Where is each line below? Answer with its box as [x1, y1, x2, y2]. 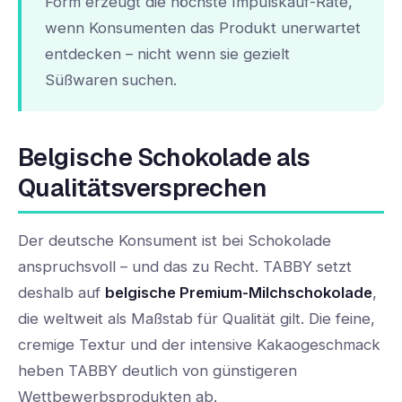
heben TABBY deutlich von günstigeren [18, 362, 297, 380]
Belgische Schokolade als [18, 142, 310, 174]
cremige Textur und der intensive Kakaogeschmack [18, 336, 380, 354]
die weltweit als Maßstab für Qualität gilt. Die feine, [18, 310, 375, 328]
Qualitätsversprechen [18, 172, 267, 205]
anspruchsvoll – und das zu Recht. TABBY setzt [18, 258, 352, 276]
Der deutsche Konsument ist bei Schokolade [18, 232, 331, 250]
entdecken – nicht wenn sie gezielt [44, 44, 290, 63]
